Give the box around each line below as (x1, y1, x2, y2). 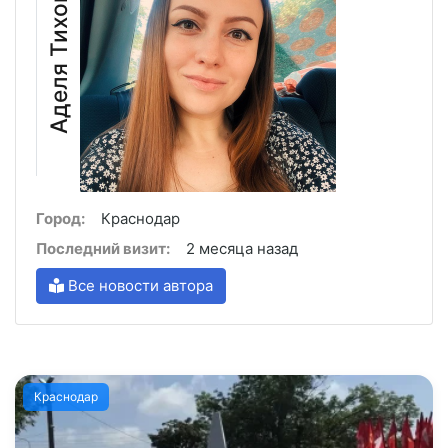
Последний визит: (36, 239, 170, 259)
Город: (36, 209, 85, 229)
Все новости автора (64, 276, 213, 296)
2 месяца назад (186, 239, 298, 259)
